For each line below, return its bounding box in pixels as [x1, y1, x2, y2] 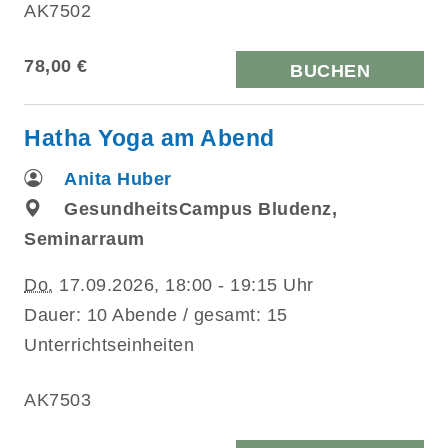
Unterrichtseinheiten [24, 334, 194, 355]
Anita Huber [64, 168, 172, 189]
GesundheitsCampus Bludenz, [64, 198, 337, 219]
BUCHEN [290, 60, 370, 81]
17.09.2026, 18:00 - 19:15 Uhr [53, 274, 314, 295]
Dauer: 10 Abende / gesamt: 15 [24, 304, 288, 325]
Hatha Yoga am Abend [24, 124, 275, 151]
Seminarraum [24, 228, 145, 249]
